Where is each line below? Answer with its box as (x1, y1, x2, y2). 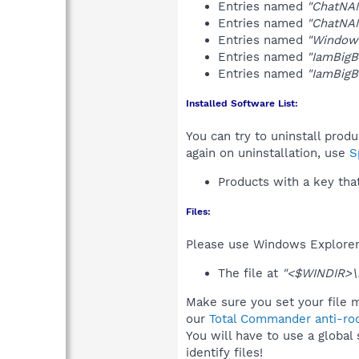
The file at (218, 265, 282, 280)
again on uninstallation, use (186, 145, 349, 160)
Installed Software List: (186, 97, 298, 109)
